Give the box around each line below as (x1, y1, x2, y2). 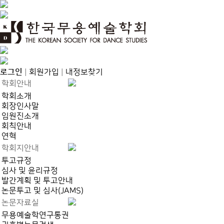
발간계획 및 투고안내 (1, 176, 73, 185)
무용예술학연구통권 (1, 210, 69, 219)
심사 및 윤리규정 (1, 166, 58, 175)
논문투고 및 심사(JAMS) (1, 186, 83, 195)
